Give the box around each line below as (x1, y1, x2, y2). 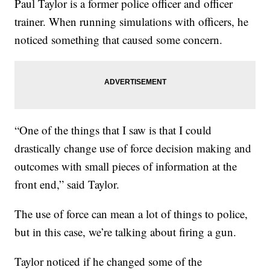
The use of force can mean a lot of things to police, (14, 206, 248, 222)
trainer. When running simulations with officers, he (14, 14, 249, 30)
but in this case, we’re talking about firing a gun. (14, 224, 237, 240)
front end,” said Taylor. (14, 177, 120, 192)
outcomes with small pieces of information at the (14, 159, 237, 174)
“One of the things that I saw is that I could (14, 122, 212, 138)
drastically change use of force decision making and (14, 140, 252, 156)
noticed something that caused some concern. (14, 32, 223, 48)
